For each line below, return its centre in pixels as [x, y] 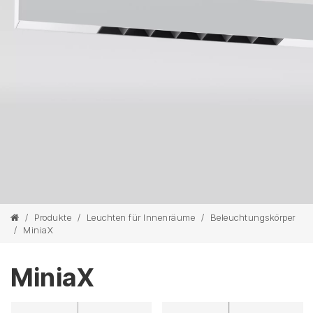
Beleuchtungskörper [253, 217]
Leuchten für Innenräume [140, 217]
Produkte [53, 217]
